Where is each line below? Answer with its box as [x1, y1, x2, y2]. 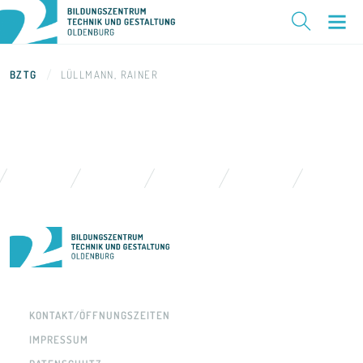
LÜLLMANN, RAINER [60, 68, 159, 81]
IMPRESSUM [28, 332, 88, 346]
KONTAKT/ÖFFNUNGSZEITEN [28, 308, 170, 322]
